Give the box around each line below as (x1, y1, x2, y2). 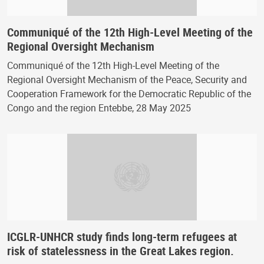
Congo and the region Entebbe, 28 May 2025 (7, 101, 191, 115)
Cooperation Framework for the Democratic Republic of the (7, 87, 251, 101)
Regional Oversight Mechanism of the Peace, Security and (7, 73, 247, 87)
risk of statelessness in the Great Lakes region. (7, 243, 234, 259)
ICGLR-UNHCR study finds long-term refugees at (7, 229, 237, 245)
